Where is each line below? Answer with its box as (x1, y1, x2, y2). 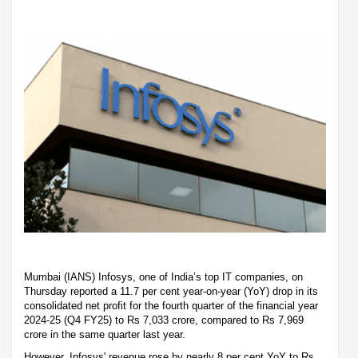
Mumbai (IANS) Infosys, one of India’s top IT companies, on (24, 270, 303, 283)
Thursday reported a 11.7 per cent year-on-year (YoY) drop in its (24, 284, 318, 297)
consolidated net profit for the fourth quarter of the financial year (24, 299, 318, 312)
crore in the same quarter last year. (24, 328, 189, 340)
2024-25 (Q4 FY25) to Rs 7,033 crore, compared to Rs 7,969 (24, 313, 304, 326)
